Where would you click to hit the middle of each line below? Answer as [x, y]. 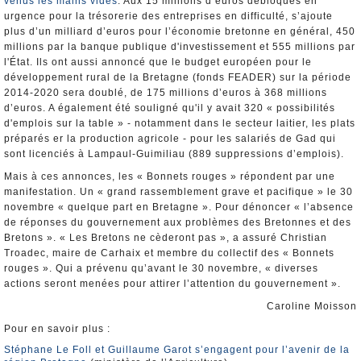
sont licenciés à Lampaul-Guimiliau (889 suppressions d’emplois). [174, 154]
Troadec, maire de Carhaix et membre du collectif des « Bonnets [169, 253]
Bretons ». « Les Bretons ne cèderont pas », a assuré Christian [166, 238]
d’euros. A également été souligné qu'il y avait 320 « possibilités [170, 108]
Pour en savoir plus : [57, 329]
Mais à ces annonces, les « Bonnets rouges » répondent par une [170, 176]
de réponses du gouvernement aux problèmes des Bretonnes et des [178, 222]
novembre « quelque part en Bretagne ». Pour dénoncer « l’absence [179, 207]
